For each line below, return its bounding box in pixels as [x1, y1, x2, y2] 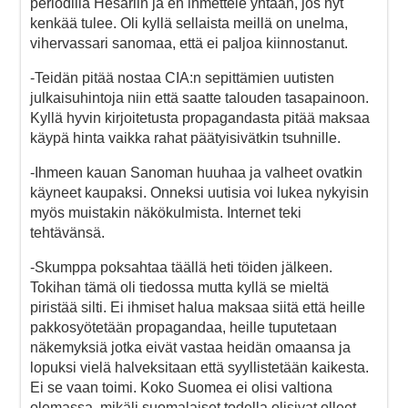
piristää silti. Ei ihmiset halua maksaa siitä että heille [30, 299, 365, 315]
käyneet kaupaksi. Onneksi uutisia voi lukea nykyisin [30, 184, 369, 200]
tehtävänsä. [30, 224, 105, 240]
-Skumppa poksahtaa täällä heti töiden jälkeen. [30, 259, 332, 275]
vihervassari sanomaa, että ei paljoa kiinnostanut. [30, 35, 348, 51]
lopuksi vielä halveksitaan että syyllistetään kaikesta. [30, 359, 369, 375]
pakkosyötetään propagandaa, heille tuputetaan [30, 319, 337, 335]
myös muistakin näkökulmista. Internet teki [30, 204, 301, 220]
